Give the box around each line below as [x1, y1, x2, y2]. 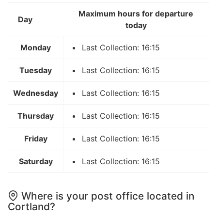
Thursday [17, 110, 54, 121]
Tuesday [19, 65, 52, 75]
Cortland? [8, 200, 55, 213]
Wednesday [13, 88, 58, 98]
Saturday [18, 156, 53, 166]
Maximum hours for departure [78, 8, 193, 18]
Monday [20, 42, 51, 52]
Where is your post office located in [21, 189, 194, 202]
